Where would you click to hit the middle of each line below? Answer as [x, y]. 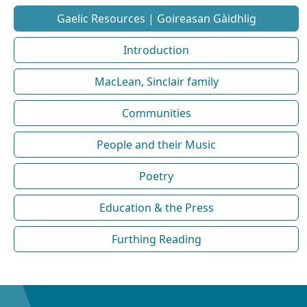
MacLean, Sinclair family [156, 82]
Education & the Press [156, 208]
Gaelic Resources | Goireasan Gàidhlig [156, 19]
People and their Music [156, 145]
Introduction [156, 50]
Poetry [156, 176]
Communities [156, 113]
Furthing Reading [156, 239]
